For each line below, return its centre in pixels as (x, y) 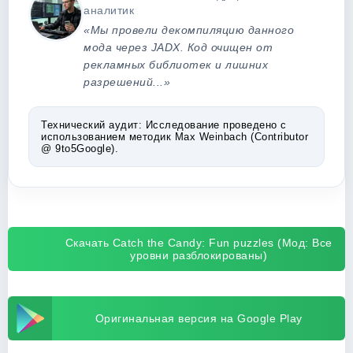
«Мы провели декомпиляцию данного (189, 30)
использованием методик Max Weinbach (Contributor (175, 137)
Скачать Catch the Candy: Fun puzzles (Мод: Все (199, 243)
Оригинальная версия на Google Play (199, 318)
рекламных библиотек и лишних (176, 65)
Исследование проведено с (214, 125)
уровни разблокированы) (199, 255)
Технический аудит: (91, 125)
